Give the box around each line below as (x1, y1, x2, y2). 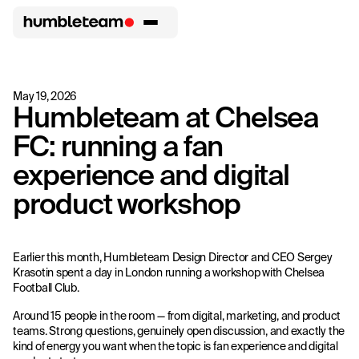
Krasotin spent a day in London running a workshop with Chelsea (13, 266, 325, 279)
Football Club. (13, 281, 79, 294)
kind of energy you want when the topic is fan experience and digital (13, 340, 338, 353)
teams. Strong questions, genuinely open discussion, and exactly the (13, 325, 345, 337)
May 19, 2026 (13, 90, 78, 103)
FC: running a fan (13, 129, 223, 162)
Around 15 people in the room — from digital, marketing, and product (13, 309, 341, 322)
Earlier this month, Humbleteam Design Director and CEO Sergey (13, 251, 333, 264)
